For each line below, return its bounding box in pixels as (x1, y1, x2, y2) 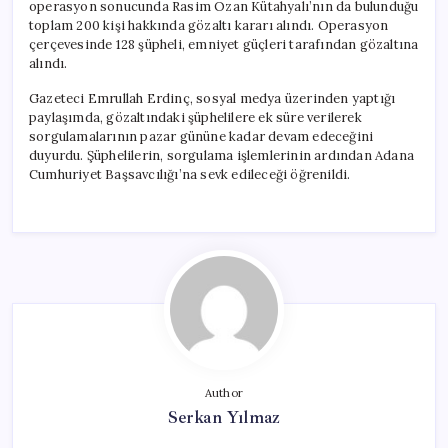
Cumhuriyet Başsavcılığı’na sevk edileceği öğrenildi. (29, 165, 351, 183)
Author (204, 385, 244, 400)
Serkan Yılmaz (167, 405, 281, 428)
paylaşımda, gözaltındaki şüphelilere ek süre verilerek (29, 108, 362, 126)
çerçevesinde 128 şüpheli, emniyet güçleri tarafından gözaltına (29, 35, 419, 53)
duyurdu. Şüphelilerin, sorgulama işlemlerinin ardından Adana (29, 146, 414, 164)
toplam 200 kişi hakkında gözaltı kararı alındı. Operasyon (29, 16, 389, 34)
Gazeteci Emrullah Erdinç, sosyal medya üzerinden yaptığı (29, 89, 396, 107)
